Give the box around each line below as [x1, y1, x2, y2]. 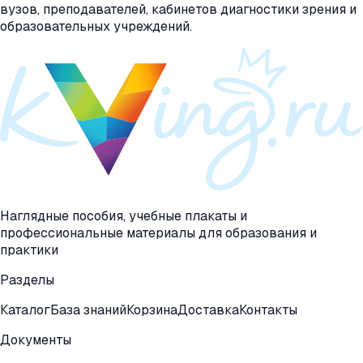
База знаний [50, 301, 126, 318]
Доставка [177, 301, 239, 318]
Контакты [239, 301, 297, 318]
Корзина [126, 301, 177, 318]
